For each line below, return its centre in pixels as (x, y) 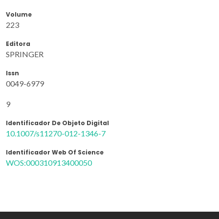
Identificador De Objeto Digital (57, 123)
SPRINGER (25, 54)
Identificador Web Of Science (55, 152)
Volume (19, 14)
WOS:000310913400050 (49, 162)
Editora (18, 44)
